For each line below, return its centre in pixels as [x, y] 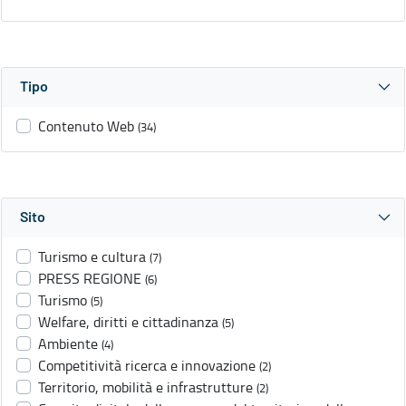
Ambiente [68, 344]
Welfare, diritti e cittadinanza [128, 322]
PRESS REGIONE [90, 279]
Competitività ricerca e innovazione [147, 366]
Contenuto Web [86, 126]
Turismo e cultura [92, 257]
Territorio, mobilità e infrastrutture [145, 387]
